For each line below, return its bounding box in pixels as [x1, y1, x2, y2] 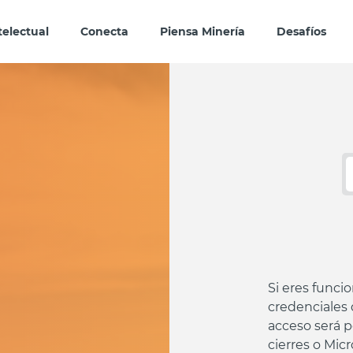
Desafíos [276, 23, 326, 39]
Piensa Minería [159, 23, 245, 39]
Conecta [80, 23, 128, 39]
